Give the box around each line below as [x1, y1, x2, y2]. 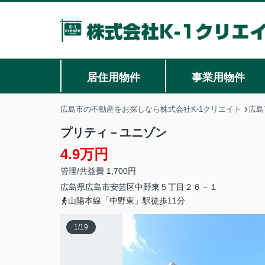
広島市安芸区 [85, 182, 135, 192]
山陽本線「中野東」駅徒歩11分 [68, 196, 185, 205]
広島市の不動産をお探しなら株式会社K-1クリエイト [60, 105, 241, 114]
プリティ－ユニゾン [60, 126, 167, 139]
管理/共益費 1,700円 [60, 166, 136, 176]
